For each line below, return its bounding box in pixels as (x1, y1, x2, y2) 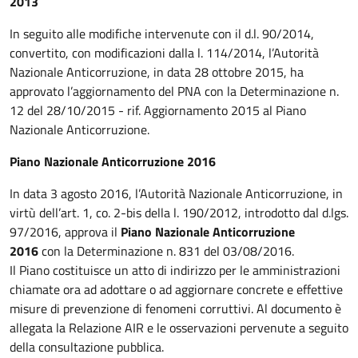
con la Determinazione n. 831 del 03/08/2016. (38, 241, 294, 261)
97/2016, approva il (10, 222, 117, 241)
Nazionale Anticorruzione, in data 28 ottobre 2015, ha (10, 62, 304, 82)
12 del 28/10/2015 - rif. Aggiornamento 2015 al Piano (10, 101, 306, 120)
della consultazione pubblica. (10, 337, 164, 356)
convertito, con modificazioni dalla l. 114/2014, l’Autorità (10, 43, 319, 62)
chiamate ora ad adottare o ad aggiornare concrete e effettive (10, 280, 343, 299)
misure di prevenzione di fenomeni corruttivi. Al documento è (10, 299, 341, 318)
